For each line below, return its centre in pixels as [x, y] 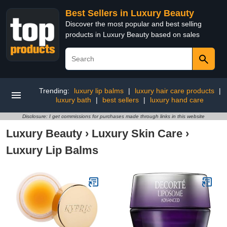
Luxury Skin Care [137, 134]
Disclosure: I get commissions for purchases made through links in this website [113, 116]
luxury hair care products [174, 91]
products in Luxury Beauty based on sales [133, 34]
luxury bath [73, 100]
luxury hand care [177, 100]
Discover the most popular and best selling [134, 24]
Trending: [55, 91]
